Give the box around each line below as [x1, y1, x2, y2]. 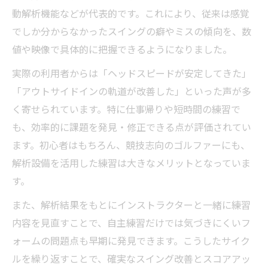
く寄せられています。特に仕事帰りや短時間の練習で [12, 102, 240, 116]
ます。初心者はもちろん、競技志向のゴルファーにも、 [12, 138, 250, 152]
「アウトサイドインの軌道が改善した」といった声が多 [12, 84, 251, 98]
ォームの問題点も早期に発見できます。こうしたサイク [12, 233, 250, 248]
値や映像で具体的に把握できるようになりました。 [12, 42, 232, 56]
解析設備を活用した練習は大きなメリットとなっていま [12, 156, 251, 170]
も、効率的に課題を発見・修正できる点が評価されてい [12, 120, 251, 134]
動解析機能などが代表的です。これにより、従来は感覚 [12, 6, 249, 20]
